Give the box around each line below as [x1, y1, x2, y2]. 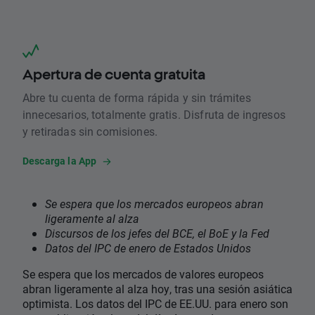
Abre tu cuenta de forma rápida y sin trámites [22, 90, 251, 105]
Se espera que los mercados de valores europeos [22, 266, 264, 282]
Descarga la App [22, 154, 97, 168]
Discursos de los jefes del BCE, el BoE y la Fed [45, 226, 269, 241]
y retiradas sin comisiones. [22, 124, 158, 139]
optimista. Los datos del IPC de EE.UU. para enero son [22, 296, 288, 311]
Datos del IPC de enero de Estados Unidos [45, 240, 251, 256]
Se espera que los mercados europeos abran [45, 196, 264, 212]
